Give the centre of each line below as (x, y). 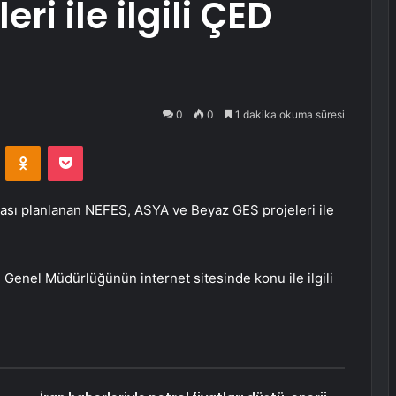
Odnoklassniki (78, 145)
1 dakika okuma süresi (289, 114)
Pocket (101, 145)
